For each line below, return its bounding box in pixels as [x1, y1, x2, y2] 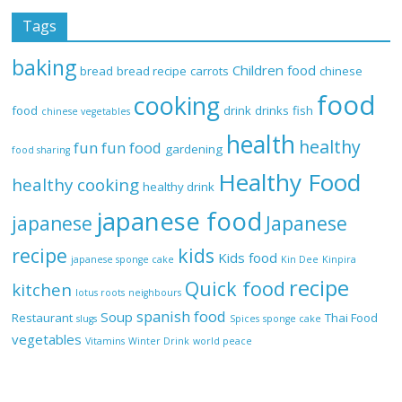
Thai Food [325, 310, 379, 327]
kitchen [12, 278, 73, 301]
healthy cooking [12, 173, 140, 197]
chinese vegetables [41, 105, 131, 118]
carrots [190, 63, 230, 80]
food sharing [12, 144, 71, 157]
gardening [165, 141, 223, 158]
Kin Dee [281, 253, 319, 267]
